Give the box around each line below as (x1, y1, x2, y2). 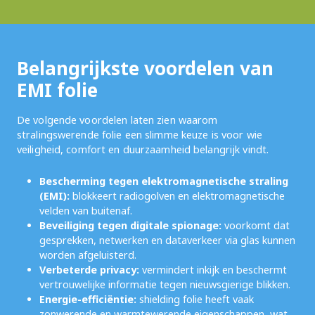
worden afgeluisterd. (39, 248, 136, 262)
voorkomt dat (221, 219, 290, 232)
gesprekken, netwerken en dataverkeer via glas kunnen (39, 233, 295, 247)
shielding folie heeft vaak (136, 292, 254, 306)
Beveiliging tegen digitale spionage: (39, 219, 221, 232)
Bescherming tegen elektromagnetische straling (39, 174, 288, 188)
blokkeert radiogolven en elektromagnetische (70, 189, 285, 202)
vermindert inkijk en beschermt (139, 263, 287, 276)
